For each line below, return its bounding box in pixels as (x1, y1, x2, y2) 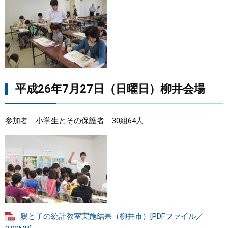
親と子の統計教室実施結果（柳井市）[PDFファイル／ (20, 211, 204, 221)
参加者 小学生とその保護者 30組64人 (5, 116, 144, 125)
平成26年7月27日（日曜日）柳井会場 (15, 82, 205, 95)
